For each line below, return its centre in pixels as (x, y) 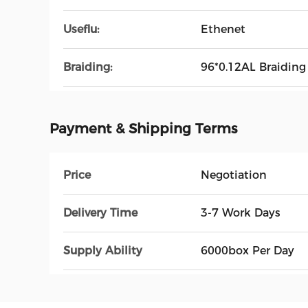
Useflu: (81, 29)
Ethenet (223, 29)
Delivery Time (100, 213)
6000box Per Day (247, 251)
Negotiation (234, 175)
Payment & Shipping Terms (143, 129)
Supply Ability (103, 251)
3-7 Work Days (241, 213)
